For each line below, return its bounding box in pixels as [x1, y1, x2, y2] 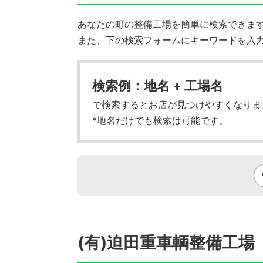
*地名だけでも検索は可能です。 [92, 114, 228, 126]
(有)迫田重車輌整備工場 [77, 232, 255, 252]
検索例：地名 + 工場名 [92, 77, 223, 93]
